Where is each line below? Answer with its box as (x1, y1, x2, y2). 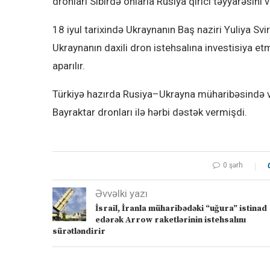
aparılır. (52, 60, 85, 72)
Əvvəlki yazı (95, 187, 148, 200)
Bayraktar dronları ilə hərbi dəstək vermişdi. (52, 106, 247, 119)
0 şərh (223, 161, 243, 170)
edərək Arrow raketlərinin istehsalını (95, 215, 246, 226)
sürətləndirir (52, 226, 105, 237)
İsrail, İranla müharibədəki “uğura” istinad (95, 203, 267, 215)
